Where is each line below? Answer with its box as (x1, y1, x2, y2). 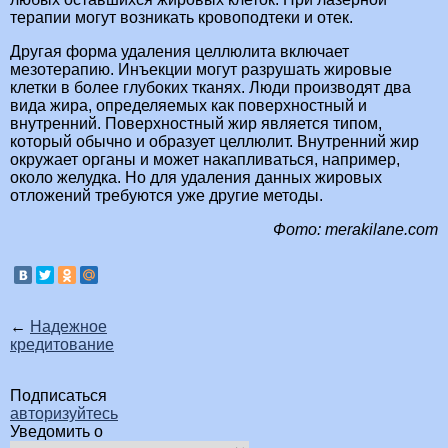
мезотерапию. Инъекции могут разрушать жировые (10, 61, 392, 79)
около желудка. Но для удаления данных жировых (10, 169, 382, 187)
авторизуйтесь (10, 405, 118, 423)
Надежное (30, 318, 107, 336)
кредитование (10, 336, 114, 354)
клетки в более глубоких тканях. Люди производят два (10, 79, 411, 97)
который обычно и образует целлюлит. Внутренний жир (10, 133, 419, 151)
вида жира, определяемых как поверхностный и (10, 97, 367, 115)
